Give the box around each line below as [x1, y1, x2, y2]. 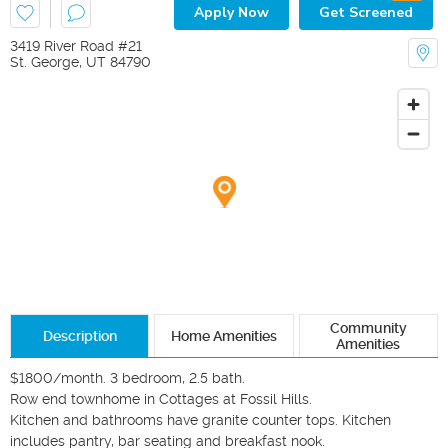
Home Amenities [170, 327, 277, 344]
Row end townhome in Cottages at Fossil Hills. [10, 390, 316, 407]
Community [329, 319, 407, 336]
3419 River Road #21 [10, 37, 142, 54]
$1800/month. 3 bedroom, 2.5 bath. [10, 369, 245, 386]
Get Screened [319, 2, 413, 22]
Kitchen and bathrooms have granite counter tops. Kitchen [10, 411, 391, 428]
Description [42, 327, 117, 344]
